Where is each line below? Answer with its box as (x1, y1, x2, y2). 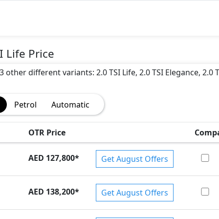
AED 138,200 (28, 186, 75, 197)
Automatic (51, 99, 89, 110)
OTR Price (28, 127, 66, 138)
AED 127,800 (28, 152, 75, 163)
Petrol (14, 99, 37, 110)
